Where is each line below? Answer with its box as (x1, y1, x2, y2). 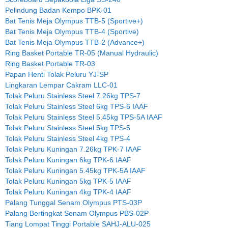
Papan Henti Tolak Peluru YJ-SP (5, 70, 108, 78)
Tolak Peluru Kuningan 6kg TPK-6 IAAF (5, 155, 131, 164)
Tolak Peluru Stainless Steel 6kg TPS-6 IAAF (5, 102, 148, 110)
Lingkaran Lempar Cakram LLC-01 (5, 80, 118, 89)
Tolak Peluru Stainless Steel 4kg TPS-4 (5, 134, 130, 142)
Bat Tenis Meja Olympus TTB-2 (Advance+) (5, 38, 145, 46)
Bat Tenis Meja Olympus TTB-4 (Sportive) (5, 27, 139, 36)
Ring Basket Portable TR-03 (5, 59, 95, 68)
